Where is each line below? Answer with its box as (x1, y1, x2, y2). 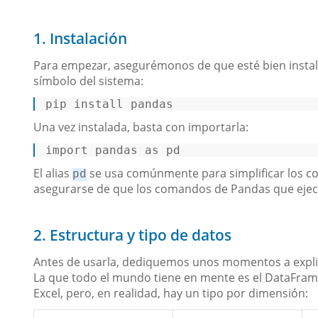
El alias (33, 165, 72, 181)
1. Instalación (33, 28, 127, 48)
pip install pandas (45, 97, 180, 111)
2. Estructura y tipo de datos (33, 224, 231, 245)
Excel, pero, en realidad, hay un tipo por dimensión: (33, 285, 308, 301)
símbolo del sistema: (33, 72, 143, 89)
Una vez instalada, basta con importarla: (33, 119, 248, 135)
